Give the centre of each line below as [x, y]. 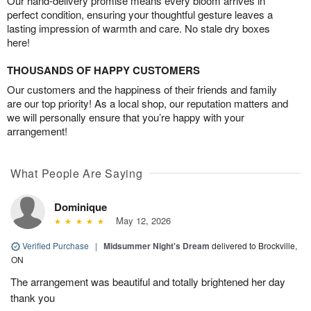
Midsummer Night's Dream [157, 245]
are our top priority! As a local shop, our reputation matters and [148, 103]
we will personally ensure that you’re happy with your [126, 117]
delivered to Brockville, [254, 245]
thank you [33, 297]
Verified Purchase [56, 245]
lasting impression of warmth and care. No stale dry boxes [138, 28]
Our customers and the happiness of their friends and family [142, 89]
